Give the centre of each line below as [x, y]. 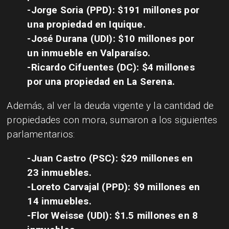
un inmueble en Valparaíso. [89, 53]
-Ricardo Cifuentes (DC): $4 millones [111, 67]
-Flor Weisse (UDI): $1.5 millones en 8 [113, 215]
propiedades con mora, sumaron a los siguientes [112, 120]
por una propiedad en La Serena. [101, 81]
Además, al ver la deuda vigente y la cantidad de [110, 105]
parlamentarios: [41, 134]
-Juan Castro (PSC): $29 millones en [110, 158]
